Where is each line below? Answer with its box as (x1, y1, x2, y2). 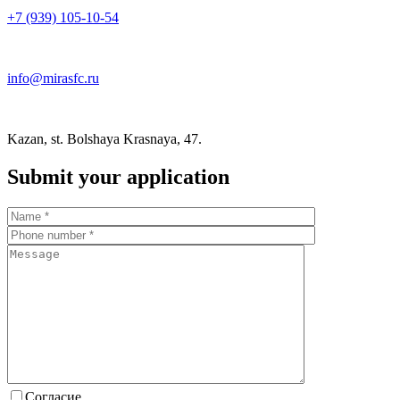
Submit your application (7, 164, 229, 188)
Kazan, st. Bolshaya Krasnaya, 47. (7, 130, 202, 146)
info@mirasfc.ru (7, 70, 99, 86)
